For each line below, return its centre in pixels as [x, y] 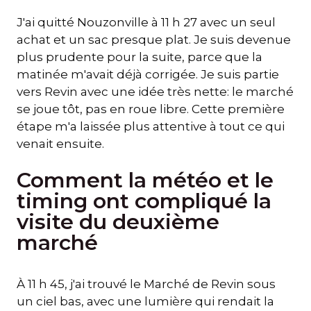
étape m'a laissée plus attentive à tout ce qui [151, 126]
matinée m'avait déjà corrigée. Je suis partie [148, 74]
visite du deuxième [118, 222]
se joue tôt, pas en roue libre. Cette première [151, 109]
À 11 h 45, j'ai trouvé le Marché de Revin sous [146, 284]
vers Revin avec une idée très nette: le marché [155, 91]
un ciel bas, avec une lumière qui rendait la [145, 302]
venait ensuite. [60, 143]
